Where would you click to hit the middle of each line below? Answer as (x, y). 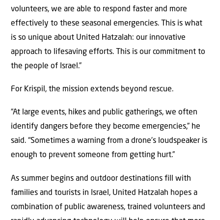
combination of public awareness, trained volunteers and (108, 207)
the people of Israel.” (46, 66)
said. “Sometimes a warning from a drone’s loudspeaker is (109, 141)
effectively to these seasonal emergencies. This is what (107, 23)
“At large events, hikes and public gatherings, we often (104, 113)
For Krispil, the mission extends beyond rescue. (92, 90)
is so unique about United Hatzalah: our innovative (98, 38)
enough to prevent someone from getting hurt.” (93, 155)
